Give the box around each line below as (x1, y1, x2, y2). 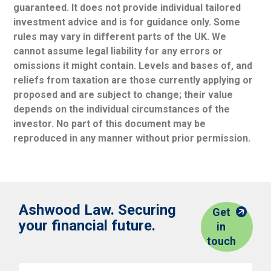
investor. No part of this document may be (13, 118, 206, 130)
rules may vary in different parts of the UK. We (13, 31, 227, 43)
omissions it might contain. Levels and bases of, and (13, 60, 253, 72)
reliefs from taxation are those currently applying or (13, 74, 253, 87)
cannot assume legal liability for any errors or (13, 45, 223, 57)
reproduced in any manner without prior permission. (13, 132, 251, 145)
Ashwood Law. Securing (19, 201, 177, 219)
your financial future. (19, 217, 156, 235)
